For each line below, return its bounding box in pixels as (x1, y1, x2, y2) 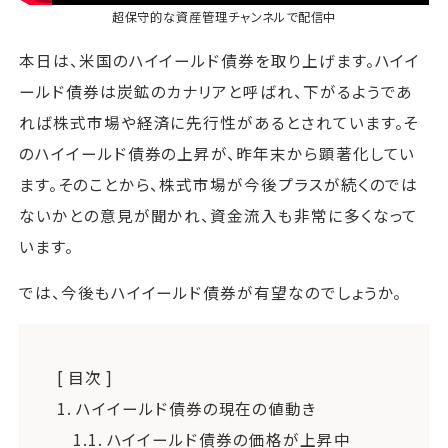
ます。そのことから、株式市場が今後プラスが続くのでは (19, 172, 419, 195)
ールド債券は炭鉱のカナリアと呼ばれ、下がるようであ (19, 79, 414, 102)
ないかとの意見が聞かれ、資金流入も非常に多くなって (19, 203, 419, 226)
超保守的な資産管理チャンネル (111, 8, 286, 27)
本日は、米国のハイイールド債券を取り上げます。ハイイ (19, 48, 421, 71)
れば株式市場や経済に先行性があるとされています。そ (19, 110, 419, 133)
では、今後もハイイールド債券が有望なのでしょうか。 (19, 281, 403, 304)
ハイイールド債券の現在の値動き (72, 397, 318, 420)
